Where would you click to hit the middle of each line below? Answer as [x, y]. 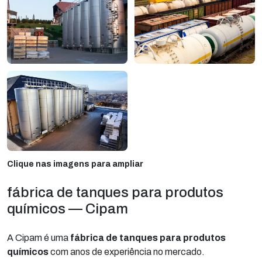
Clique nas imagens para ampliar [75, 164]
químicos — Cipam [68, 208]
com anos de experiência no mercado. [127, 251]
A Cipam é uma [39, 237]
